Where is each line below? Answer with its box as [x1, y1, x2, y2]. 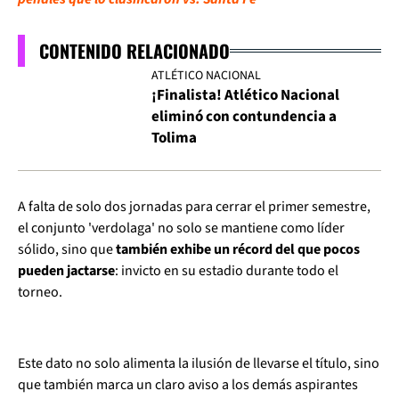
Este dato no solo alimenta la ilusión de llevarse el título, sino [18, 354, 379, 373]
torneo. [18, 282, 62, 302]
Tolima [151, 127, 197, 149]
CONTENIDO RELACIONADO [39, 37, 230, 64]
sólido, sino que [18, 240, 116, 259]
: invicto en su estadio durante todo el [115, 261, 338, 281]
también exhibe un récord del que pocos [116, 240, 360, 259]
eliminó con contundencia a [151, 106, 337, 127]
